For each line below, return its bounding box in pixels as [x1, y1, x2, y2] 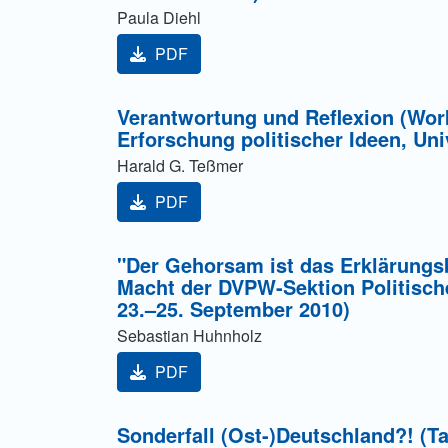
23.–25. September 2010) [117, 294, 350, 324]
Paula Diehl [117, 6, 201, 30]
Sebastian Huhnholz [117, 324, 262, 348]
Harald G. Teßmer [117, 154, 243, 178]
